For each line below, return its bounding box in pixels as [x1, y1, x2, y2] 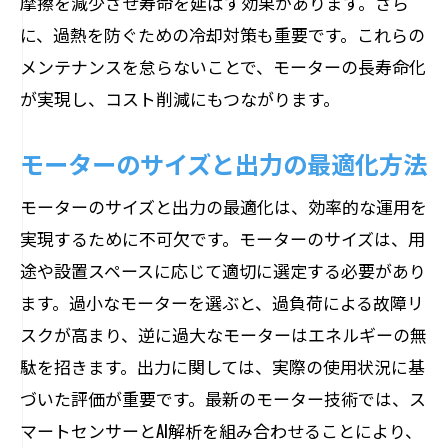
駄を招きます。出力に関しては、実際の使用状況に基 [20, 354, 425, 379]
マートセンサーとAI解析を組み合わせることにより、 [20, 418, 422, 443]
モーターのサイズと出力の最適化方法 [20, 145, 427, 181]
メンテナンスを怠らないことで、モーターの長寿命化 [20, 54, 426, 79]
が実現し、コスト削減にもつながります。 [20, 86, 340, 111]
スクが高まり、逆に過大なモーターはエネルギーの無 [20, 322, 427, 347]
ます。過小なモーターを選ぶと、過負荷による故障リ [20, 290, 424, 315]
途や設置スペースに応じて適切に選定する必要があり [20, 258, 426, 283]
